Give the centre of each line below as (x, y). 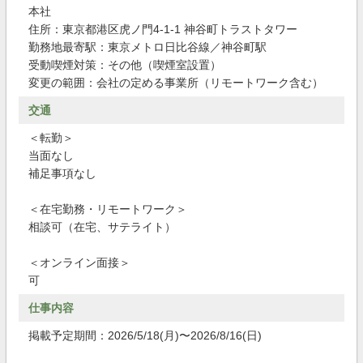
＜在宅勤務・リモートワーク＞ (108, 209)
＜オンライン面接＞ (79, 263)
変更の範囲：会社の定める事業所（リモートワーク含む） (176, 83)
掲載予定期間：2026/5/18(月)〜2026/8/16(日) (145, 335)
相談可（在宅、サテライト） (102, 227)
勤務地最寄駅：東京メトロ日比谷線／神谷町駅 (147, 47)
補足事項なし (62, 173)
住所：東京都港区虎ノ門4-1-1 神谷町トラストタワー (163, 29)
